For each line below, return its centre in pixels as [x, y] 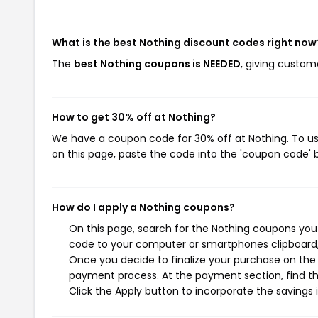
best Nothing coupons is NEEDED [157, 64]
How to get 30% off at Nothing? [134, 117]
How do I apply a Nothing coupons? [143, 207]
